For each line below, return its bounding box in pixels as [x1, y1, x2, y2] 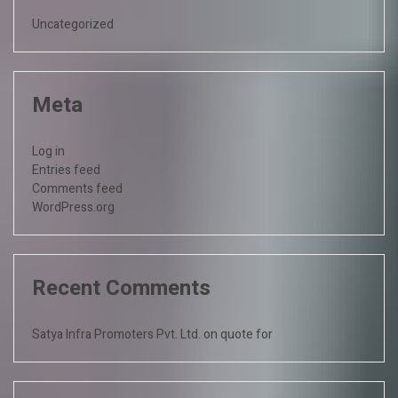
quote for [220, 324, 273, 344]
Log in [32, 141, 65, 161]
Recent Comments [32, 272, 211, 304]
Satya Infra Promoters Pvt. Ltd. [32, 324, 201, 344]
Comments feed [32, 179, 123, 198]
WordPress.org [32, 197, 115, 217]
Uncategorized [32, 14, 114, 34]
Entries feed [32, 160, 100, 179]
